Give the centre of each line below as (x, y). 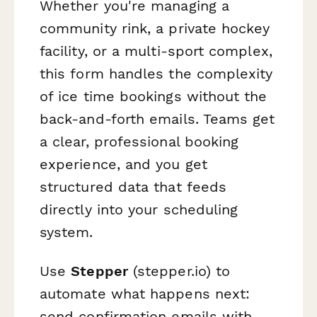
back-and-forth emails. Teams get (157, 119)
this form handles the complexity (156, 73)
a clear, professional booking (139, 141)
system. (67, 232)
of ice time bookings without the (154, 96)
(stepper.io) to (179, 271)
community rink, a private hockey (155, 28)
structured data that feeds (133, 186)
